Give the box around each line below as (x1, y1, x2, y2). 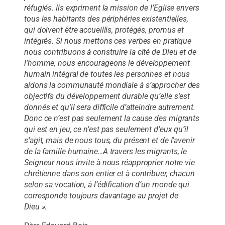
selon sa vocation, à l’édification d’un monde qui (24, 179, 190, 189)
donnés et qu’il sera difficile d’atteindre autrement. (24, 102, 195, 112)
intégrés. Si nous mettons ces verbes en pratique (24, 36, 192, 46)
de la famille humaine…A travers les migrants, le (24, 146, 187, 156)
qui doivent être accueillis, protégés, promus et (24, 25, 184, 35)
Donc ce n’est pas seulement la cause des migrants (24, 113, 200, 123)
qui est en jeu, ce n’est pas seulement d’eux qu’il (24, 124, 188, 134)
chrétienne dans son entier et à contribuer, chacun (24, 168, 195, 178)
